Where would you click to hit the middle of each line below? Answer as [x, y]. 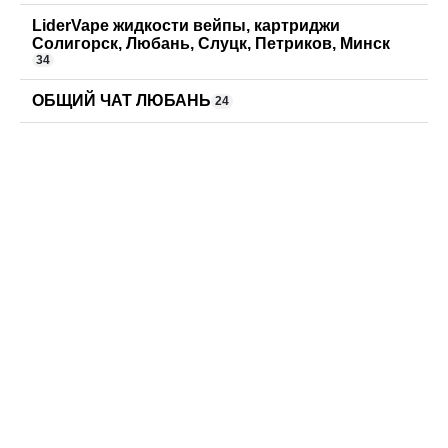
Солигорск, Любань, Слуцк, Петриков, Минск [211, 44]
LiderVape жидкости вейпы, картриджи [186, 26]
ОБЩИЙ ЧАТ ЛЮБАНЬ [121, 101]
